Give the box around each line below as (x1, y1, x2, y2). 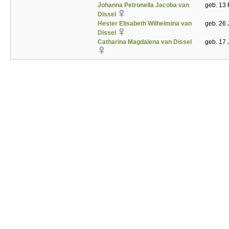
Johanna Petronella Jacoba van (98, 2, 189, 9)
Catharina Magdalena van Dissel (98, 38, 192, 45)
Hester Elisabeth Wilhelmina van (98, 20, 192, 27)
